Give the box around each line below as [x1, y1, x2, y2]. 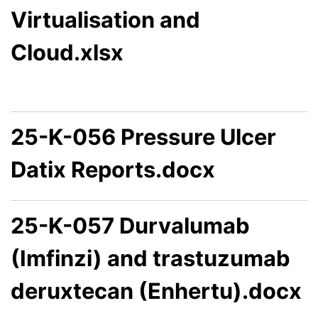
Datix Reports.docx [11, 155, 215, 182]
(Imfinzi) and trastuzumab [11, 244, 290, 271]
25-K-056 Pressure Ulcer [11, 123, 276, 150]
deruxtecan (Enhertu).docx [11, 277, 302, 304]
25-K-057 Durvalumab [11, 212, 250, 238]
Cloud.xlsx [11, 38, 124, 65]
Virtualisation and [11, 6, 200, 33]
